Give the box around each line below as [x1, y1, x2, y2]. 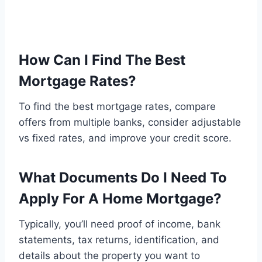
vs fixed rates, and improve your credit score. [19, 132, 232, 144]
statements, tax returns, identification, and [19, 234, 219, 246]
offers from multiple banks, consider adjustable [19, 116, 241, 129]
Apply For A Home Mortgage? [19, 190, 222, 208]
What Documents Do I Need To [19, 169, 227, 187]
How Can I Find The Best [19, 51, 185, 69]
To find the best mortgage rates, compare [19, 101, 216, 113]
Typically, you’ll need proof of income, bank [19, 218, 220, 230]
